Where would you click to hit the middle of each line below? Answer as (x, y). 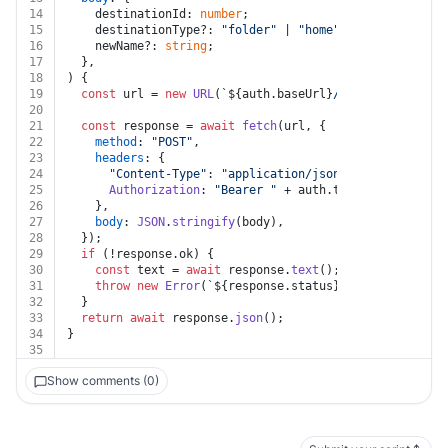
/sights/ (361, 94)
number (221, 14)
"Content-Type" (158, 174)
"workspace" (399, 30)
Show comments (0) (103, 380)
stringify (203, 222)
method (116, 142)
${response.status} (277, 286)
